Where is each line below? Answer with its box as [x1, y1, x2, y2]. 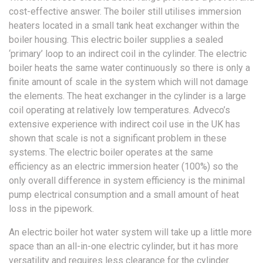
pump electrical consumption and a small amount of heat [9, 189, 239, 201]
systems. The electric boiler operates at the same [9, 147, 213, 159]
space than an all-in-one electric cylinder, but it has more [9, 241, 238, 252]
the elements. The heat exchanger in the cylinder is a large [9, 90, 246, 102]
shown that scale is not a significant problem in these [9, 133, 227, 144]
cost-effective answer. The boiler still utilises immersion [9, 6, 241, 18]
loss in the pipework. [9, 203, 94, 215]
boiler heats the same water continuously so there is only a [9, 62, 250, 74]
